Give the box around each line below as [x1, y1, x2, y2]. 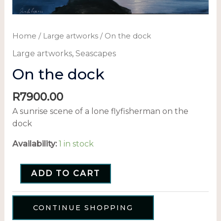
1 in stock [58, 139, 94, 149]
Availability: [12, 139, 57, 149]
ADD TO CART [31, 169, 100, 179]
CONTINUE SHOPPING [33, 203, 133, 213]
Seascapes [75, 48, 116, 58]
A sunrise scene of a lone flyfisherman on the [12, 107, 188, 116]
